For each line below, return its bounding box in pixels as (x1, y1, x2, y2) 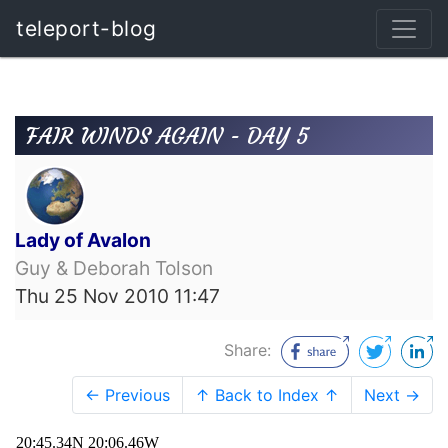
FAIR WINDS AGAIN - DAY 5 (26, 121, 310, 150)
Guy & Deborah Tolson (15, 256, 213, 281)
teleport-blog (16, 16, 157, 41)
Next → (364, 384, 420, 405)
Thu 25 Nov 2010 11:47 (15, 284, 220, 309)
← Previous (85, 384, 170, 405)
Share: (224, 339, 276, 360)
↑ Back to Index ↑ (195, 384, 339, 405)
